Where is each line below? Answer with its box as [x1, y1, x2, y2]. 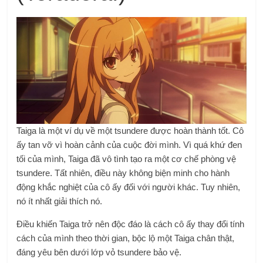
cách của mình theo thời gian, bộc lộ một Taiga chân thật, [16, 233, 235, 244]
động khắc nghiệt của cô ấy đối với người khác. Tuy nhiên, [16, 182, 241, 193]
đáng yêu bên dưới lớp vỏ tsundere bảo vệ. [16, 247, 182, 258]
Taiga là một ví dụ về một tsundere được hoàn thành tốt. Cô [16, 126, 244, 136]
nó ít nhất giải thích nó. [16, 196, 103, 207]
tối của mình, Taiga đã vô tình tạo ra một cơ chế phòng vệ [16, 154, 237, 164]
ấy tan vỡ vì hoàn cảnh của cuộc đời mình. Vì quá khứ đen [16, 140, 242, 150]
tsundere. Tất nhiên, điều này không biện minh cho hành [16, 168, 230, 178]
